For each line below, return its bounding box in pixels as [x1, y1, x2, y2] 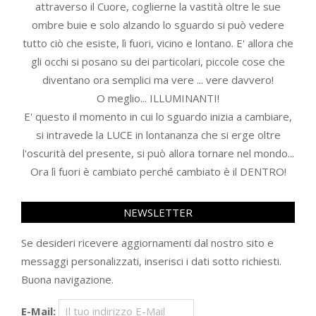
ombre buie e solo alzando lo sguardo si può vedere [32, 18, 284, 32]
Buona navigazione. [21, 272, 114, 286]
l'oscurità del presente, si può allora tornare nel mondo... [22, 146, 294, 160]
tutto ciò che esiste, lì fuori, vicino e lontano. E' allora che [23, 36, 293, 50]
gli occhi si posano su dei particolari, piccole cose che [31, 54, 285, 68]
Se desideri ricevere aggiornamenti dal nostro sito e [21, 236, 274, 250]
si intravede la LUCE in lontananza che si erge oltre [35, 128, 281, 142]
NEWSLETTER [123, 205, 193, 219]
